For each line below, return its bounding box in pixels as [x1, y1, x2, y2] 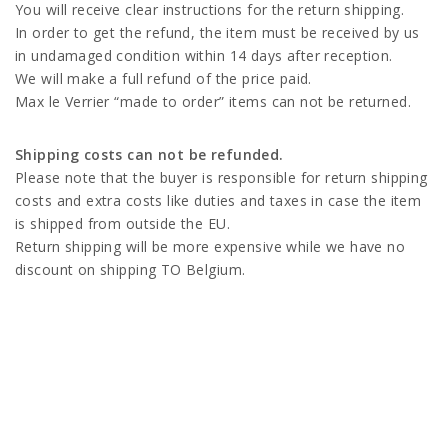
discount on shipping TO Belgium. [15, 260, 250, 279]
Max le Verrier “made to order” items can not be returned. [15, 92, 416, 111]
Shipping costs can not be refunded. [15, 145, 284, 164]
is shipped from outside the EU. [15, 214, 231, 233]
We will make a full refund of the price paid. [15, 69, 317, 88]
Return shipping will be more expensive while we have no [15, 237, 406, 256]
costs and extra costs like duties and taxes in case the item [15, 191, 422, 210]
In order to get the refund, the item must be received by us [15, 23, 420, 42]
